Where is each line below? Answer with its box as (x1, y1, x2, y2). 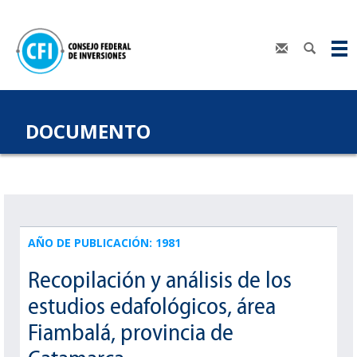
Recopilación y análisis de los (28, 265, 292, 294)
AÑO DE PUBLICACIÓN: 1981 (28, 234, 181, 250)
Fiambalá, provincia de (28, 317, 233, 347)
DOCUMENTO (25, 117, 151, 144)
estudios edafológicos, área (28, 291, 276, 320)
